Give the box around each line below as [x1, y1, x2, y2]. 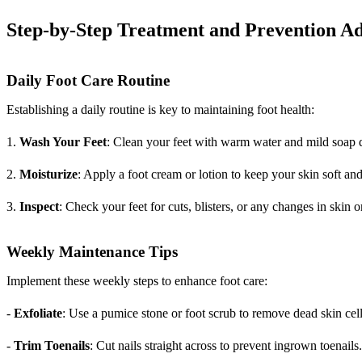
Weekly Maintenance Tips [6, 243, 178, 261]
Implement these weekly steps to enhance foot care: [6, 274, 267, 288]
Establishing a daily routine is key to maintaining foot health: [6, 102, 314, 116]
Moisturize [19, 166, 78, 181]
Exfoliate [14, 306, 62, 321]
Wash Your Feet [19, 134, 107, 149]
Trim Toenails [14, 339, 90, 353]
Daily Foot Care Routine [6, 71, 170, 89]
